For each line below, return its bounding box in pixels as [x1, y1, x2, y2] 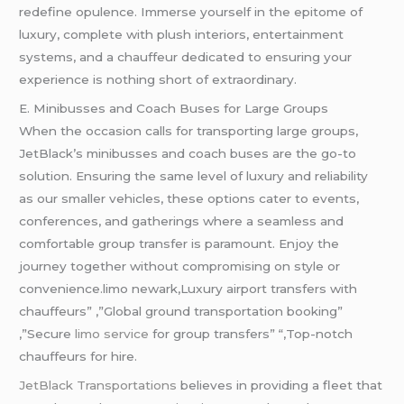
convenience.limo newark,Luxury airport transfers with [19, 280, 358, 296]
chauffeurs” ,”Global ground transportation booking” [19, 303, 344, 318]
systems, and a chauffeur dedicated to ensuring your [19, 49, 353, 64]
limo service [75, 326, 150, 341]
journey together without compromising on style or [19, 258, 341, 273]
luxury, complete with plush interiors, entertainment [19, 26, 344, 41]
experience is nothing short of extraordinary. [19, 71, 298, 87]
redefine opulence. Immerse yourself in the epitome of [19, 4, 363, 19]
